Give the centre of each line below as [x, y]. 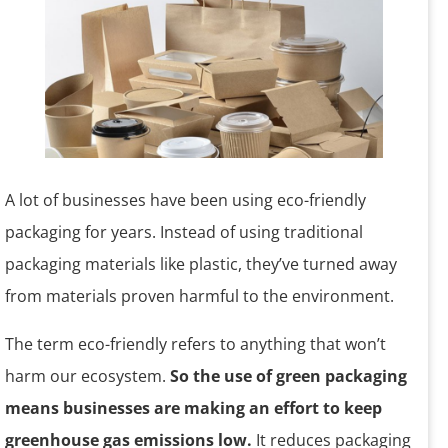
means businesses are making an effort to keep [193, 408]
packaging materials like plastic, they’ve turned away [201, 264]
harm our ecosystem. [85, 376]
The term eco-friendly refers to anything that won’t [195, 344]
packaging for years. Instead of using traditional [184, 232]
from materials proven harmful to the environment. [199, 296]
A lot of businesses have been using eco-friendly [185, 200]
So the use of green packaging [286, 376]
